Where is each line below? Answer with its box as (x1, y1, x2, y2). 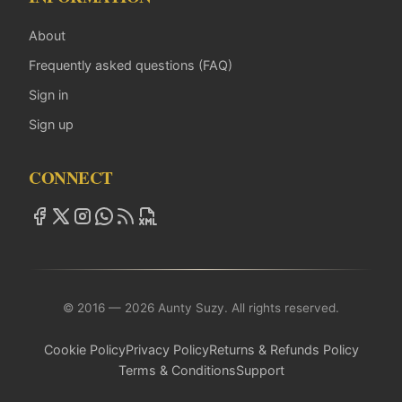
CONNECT (29, 164, 113, 190)
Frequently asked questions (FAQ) (29, 57, 232, 73)
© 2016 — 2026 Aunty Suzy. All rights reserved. (63, 300, 339, 315)
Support (235, 362, 284, 378)
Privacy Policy (125, 341, 209, 357)
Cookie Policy (43, 341, 126, 357)
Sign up (29, 116, 74, 132)
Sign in (29, 86, 68, 102)
